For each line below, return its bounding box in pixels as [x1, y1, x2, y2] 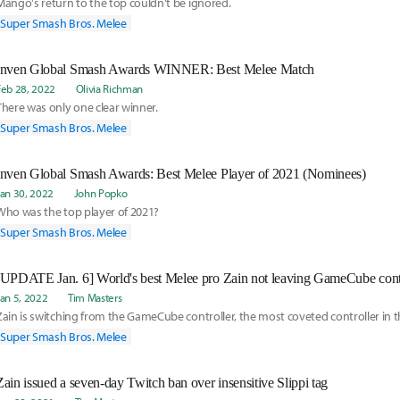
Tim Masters [67, 290, 122, 304]
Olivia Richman [75, 81, 144, 96]
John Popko [73, 186, 128, 200]
